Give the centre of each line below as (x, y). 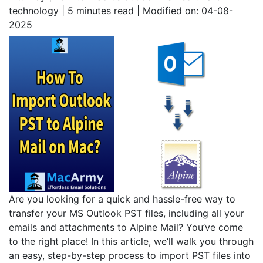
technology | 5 (41, 10)
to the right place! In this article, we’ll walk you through (131, 241)
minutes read (104, 10)
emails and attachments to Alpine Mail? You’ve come (126, 227)
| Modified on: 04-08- (183, 10)
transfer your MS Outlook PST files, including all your (127, 213)
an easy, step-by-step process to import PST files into (130, 255)
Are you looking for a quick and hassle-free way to (122, 199)
